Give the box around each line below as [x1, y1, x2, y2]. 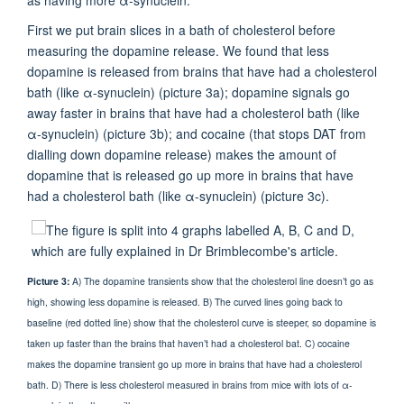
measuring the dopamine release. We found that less [27, 41, 329, 60]
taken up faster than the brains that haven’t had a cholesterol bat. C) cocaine [27, 336, 350, 351]
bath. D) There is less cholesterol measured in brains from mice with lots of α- [27, 378, 352, 392]
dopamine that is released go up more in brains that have [27, 165, 353, 184]
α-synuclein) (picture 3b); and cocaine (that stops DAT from [27, 124, 366, 142]
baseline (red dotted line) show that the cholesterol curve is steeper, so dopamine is [27, 316, 376, 330]
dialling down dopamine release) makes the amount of [27, 144, 336, 163]
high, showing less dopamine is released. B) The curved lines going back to [27, 295, 343, 309]
